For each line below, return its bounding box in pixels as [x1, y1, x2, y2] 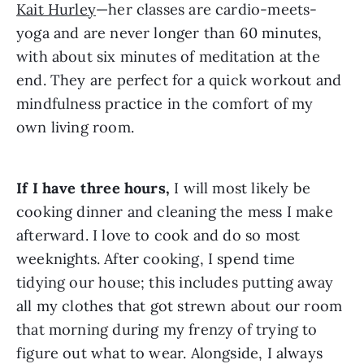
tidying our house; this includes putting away [16, 272, 334, 292]
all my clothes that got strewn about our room [16, 296, 343, 315]
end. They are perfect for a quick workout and [16, 70, 342, 89]
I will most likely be [170, 178, 310, 197]
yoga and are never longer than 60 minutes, [16, 23, 323, 42]
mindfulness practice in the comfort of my [16, 93, 314, 113]
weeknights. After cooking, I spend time [16, 249, 296, 268]
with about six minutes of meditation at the [16, 46, 320, 66]
